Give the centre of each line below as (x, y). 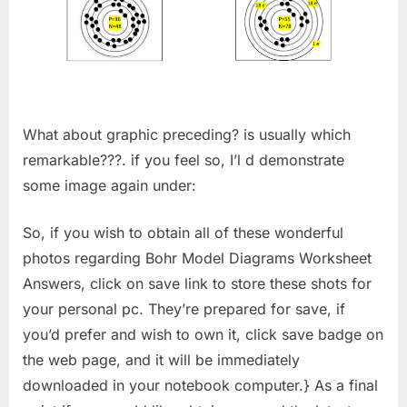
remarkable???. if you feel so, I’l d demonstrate (184, 160)
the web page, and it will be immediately (161, 360)
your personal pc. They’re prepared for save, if (184, 309)
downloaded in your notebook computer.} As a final (200, 386)
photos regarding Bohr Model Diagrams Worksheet (197, 258)
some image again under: (109, 186)
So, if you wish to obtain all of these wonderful (183, 233)
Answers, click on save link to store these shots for (197, 284)
